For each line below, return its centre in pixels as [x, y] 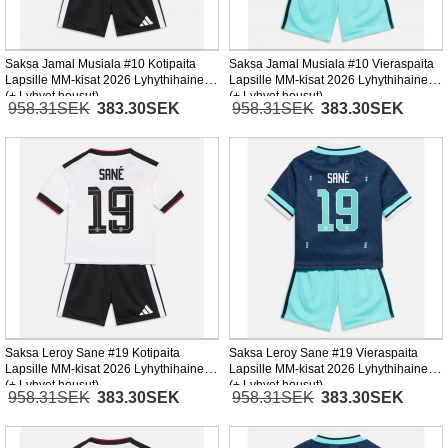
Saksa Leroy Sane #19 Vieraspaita [323, 353]
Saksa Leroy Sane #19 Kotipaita [92, 353]
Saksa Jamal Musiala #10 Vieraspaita [331, 64]
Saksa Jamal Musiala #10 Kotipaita [100, 64]
